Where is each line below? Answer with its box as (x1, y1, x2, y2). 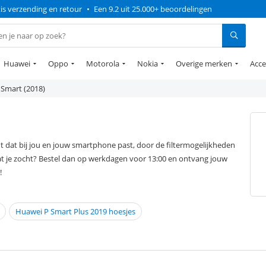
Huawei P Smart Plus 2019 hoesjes (15, 206, 135, 217)
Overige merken (176, 58, 232, 69)
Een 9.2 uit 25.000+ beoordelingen (94, 4, 212, 14)
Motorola (86, 58, 119, 69)
